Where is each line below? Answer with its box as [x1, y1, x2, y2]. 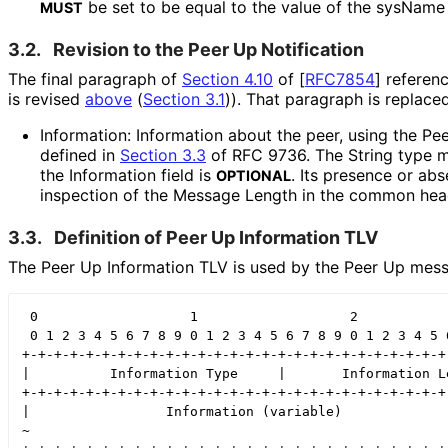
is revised [8, 88, 85, 109]
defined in [40, 144, 120, 165]
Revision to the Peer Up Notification [53, 38, 364, 60]
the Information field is [40, 164, 216, 185]
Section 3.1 [143, 88, 225, 109]
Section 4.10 [182, 68, 273, 89]
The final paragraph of [8, 68, 182, 89]
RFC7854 [305, 68, 375, 89]
